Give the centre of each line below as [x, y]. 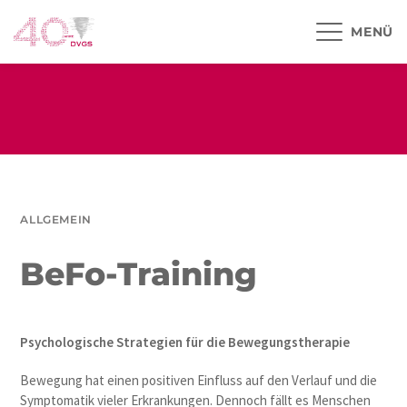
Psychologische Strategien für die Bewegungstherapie [185, 342]
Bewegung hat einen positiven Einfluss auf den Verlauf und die [199, 380]
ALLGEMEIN [56, 219]
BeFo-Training [139, 274]
